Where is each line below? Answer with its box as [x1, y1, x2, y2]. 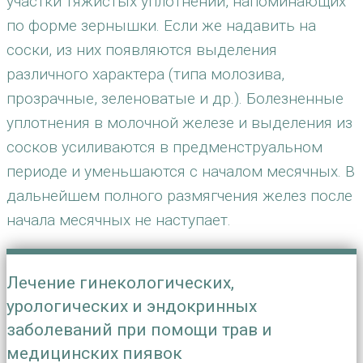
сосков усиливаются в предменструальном [6, 138, 322, 156]
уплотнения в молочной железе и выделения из [6, 113, 352, 132]
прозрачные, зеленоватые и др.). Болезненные [6, 89, 344, 108]
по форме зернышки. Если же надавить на [6, 16, 316, 35]
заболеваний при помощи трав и [6, 320, 272, 340]
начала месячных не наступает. [6, 211, 231, 229]
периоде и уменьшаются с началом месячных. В [6, 162, 355, 181]
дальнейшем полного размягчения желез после [6, 186, 352, 205]
